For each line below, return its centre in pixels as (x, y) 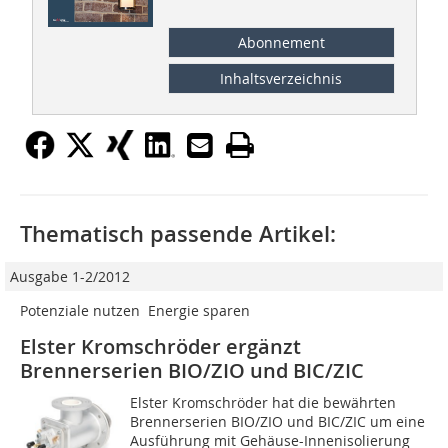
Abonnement (281, 42)
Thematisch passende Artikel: (178, 233)
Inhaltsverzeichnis (281, 78)
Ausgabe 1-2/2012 (70, 276)
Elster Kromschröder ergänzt (160, 346)
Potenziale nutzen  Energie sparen (135, 310)
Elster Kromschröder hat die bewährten (263, 402)
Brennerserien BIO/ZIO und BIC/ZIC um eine (278, 421)
